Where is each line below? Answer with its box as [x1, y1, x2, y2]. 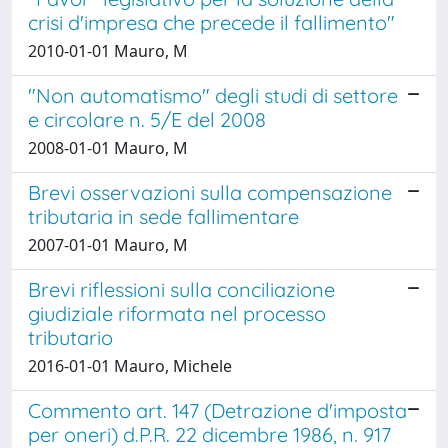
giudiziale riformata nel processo [28, 300, 326, 326]
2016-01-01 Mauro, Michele [28, 354, 232, 377]
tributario [28, 324, 113, 350]
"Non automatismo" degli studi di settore [28, 82, 398, 108]
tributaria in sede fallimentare [28, 203, 299, 229]
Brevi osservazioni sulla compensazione [28, 179, 392, 205]
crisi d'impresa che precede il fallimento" [28, 9, 395, 35]
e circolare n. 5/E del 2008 [28, 106, 266, 132]
